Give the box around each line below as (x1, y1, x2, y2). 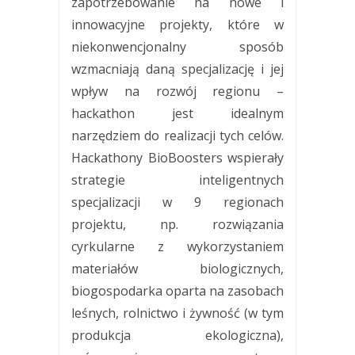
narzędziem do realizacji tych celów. (71, 126, 284, 144)
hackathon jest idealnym (71, 104, 284, 122)
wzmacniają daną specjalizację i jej (71, 59, 284, 78)
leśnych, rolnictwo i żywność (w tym (71, 303, 284, 322)
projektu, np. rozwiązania (71, 215, 284, 233)
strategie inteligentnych (71, 170, 284, 189)
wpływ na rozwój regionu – (71, 82, 284, 100)
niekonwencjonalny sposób (71, 37, 284, 55)
